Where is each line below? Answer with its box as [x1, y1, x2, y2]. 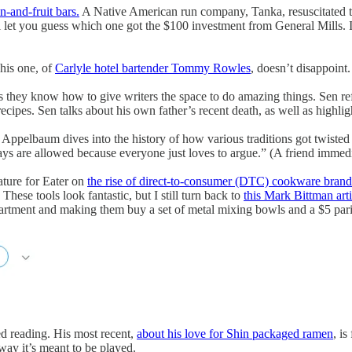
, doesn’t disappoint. [251, 61, 350, 75]
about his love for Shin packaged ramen [137, 327, 333, 341]
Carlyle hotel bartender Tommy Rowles [55, 61, 251, 75]
